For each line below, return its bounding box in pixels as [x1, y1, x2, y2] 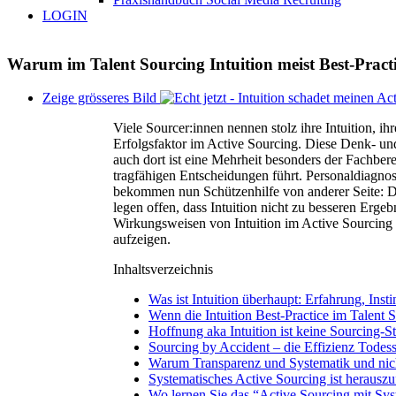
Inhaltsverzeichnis [113, 262, 213, 278]
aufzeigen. [113, 232, 171, 247]
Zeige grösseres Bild [42, 90, 156, 106]
